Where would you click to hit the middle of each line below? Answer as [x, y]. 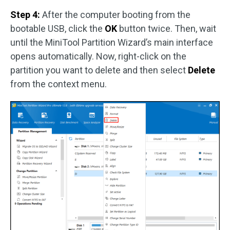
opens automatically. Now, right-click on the [98, 56]
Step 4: [25, 15]
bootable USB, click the [57, 29]
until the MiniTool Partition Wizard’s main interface [112, 43]
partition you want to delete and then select [99, 70]
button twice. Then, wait [167, 29]
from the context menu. [59, 84]
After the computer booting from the [115, 15]
